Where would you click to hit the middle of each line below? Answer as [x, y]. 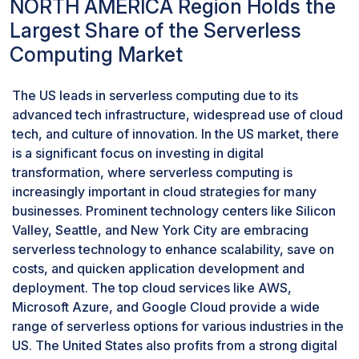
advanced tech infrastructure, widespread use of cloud [177, 114]
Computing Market [96, 54]
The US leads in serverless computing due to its [155, 95]
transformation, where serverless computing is [152, 172]
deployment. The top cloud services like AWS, [152, 287]
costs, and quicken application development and [158, 268]
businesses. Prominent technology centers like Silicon [174, 210]
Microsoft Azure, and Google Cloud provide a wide [166, 307]
